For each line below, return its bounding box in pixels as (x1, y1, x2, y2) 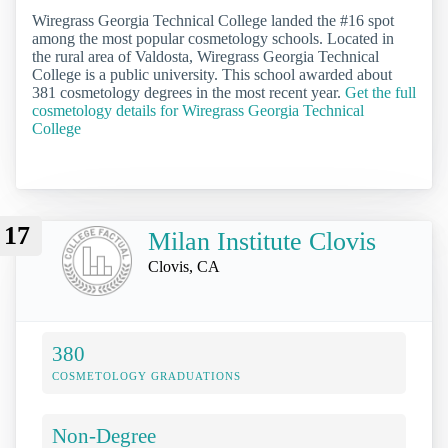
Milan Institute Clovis (148, 227, 376, 257)
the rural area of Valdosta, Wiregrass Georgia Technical (32, 47, 379, 65)
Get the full (345, 83, 416, 101)
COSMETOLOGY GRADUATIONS (52, 370, 241, 383)
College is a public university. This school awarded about (32, 65, 392, 83)
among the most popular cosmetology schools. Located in (32, 29, 394, 47)
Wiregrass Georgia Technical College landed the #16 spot (32, 11, 394, 29)
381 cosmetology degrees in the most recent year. (32, 83, 345, 101)
